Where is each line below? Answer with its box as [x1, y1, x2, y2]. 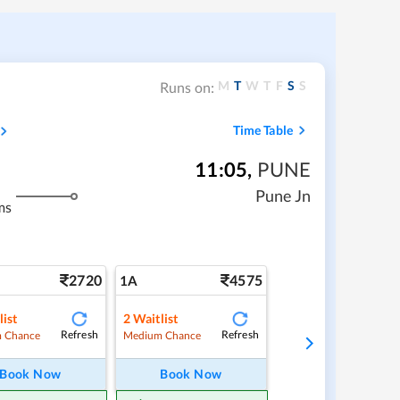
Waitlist [133, 310, 179, 326]
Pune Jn [254, 186, 312, 205]
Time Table [232, 121, 293, 137]
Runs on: [159, 79, 215, 96]
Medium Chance [122, 328, 202, 342]
